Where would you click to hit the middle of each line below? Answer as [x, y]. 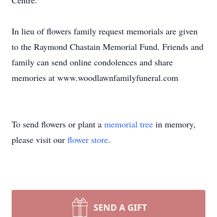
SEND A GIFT [120, 207]
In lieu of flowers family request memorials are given [105, 31]
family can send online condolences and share [92, 62]
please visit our [39, 139]
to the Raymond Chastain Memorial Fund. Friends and [108, 46]
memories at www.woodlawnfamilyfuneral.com [95, 77]
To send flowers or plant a [58, 124]
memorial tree [129, 124]
